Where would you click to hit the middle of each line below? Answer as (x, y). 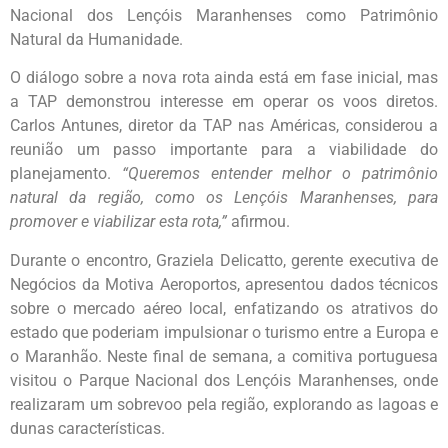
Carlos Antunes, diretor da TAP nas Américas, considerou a (224, 126)
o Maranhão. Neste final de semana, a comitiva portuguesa (224, 356)
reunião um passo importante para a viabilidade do (224, 150)
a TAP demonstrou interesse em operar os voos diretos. (224, 102)
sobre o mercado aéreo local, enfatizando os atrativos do (224, 308)
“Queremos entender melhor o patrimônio (280, 174)
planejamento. (66, 174)
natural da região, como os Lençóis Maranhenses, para (224, 198)
